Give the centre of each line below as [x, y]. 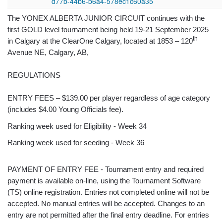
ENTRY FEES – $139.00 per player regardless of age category [109, 98]
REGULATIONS [34, 75]
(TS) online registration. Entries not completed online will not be [108, 192]
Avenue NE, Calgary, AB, [48, 52]
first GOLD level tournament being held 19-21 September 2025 [108, 29]
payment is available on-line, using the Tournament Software [104, 180]
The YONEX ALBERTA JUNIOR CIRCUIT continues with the [106, 18]
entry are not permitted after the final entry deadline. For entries [108, 215]
